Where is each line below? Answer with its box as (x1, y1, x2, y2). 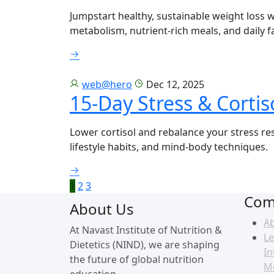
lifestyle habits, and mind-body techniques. (70, 139, 268, 154)
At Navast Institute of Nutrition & (70, 223, 222, 237)
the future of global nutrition (70, 252, 204, 266)
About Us (70, 198, 134, 219)
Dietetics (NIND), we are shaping (70, 237, 220, 251)
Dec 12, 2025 (144, 77, 204, 91)
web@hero (82, 77, 132, 91)
